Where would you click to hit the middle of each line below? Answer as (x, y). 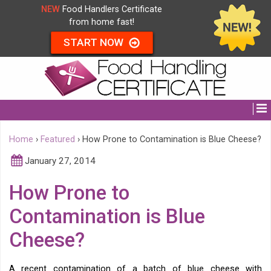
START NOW (94, 42)
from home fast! (102, 22)
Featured (58, 139)
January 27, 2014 (60, 161)
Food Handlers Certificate (111, 9)
